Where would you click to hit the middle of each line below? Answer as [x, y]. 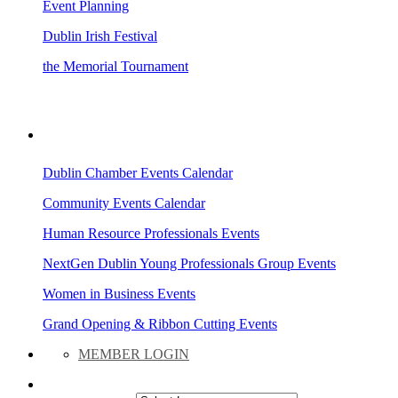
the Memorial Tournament [115, 66]
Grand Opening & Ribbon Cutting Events [160, 323]
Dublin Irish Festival [100, 36]
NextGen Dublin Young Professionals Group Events [189, 263]
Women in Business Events [119, 293]
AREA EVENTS [90, 135]
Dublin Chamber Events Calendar [138, 172]
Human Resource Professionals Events [151, 233]
